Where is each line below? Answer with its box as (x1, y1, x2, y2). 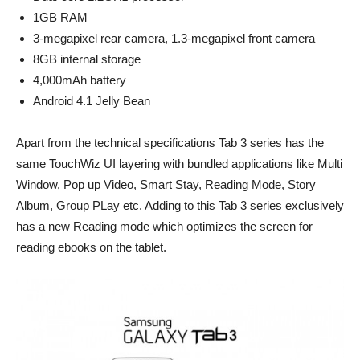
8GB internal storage (33, 51, 141, 66)
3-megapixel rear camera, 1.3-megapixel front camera (33, 31, 315, 45)
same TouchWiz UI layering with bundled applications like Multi (16, 156, 342, 170)
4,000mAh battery (33, 72, 126, 87)
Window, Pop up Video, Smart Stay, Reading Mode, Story (16, 177, 316, 191)
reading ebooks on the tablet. (16, 239, 166, 254)
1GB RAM (33, 10, 88, 24)
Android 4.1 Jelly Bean (33, 93, 150, 108)
